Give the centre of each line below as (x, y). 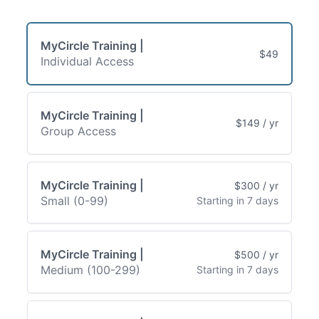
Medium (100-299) (90, 270)
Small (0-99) (74, 200)
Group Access (78, 131)
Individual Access (87, 62)
